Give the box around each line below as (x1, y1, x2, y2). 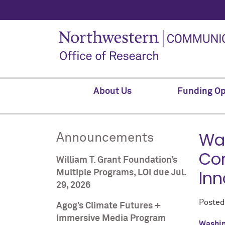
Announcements (56, 132, 154, 145)
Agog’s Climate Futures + (56, 201, 161, 210)
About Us (93, 87, 132, 96)
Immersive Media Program (56, 214, 166, 223)
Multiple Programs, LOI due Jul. (56, 168, 186, 177)
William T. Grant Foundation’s (56, 156, 177, 165)
